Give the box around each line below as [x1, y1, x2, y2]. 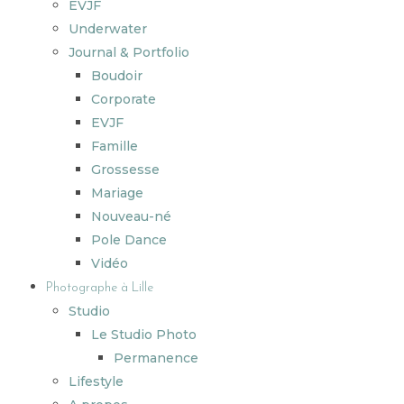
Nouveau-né [91, 207, 171, 225]
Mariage [91, 184, 143, 201]
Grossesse [91, 161, 160, 178]
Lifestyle [69, 372, 124, 390]
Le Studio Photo [91, 326, 197, 343]
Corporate [91, 90, 156, 107]
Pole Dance [91, 231, 167, 248]
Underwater [69, 20, 147, 37]
